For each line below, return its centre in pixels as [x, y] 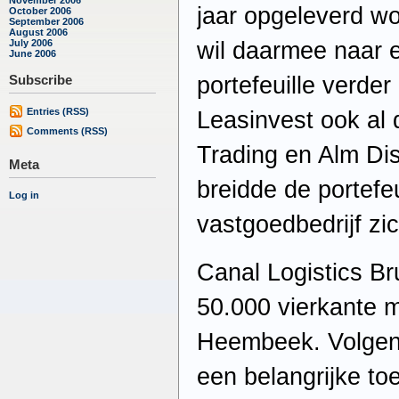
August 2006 [38, 32]
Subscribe [41, 79]
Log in [24, 195]
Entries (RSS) [58, 112]
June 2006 [33, 53]
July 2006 [31, 42]
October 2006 [40, 10]
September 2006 [46, 21]
